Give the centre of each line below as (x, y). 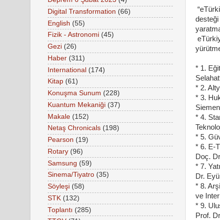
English (59, 23)
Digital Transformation (82, 11)
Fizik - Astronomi (73, 35)
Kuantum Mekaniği (77, 105)
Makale (59, 116)
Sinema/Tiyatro (71, 175)
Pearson (61, 140)
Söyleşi (59, 187)
